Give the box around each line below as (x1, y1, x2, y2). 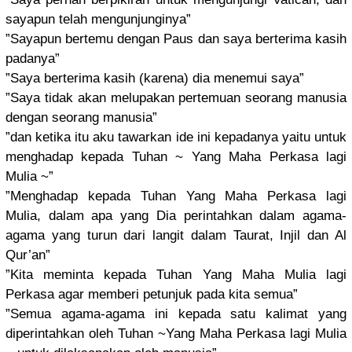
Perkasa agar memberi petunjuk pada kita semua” (5, 287, 298, 302)
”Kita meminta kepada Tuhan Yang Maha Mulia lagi (5, 267, 346, 283)
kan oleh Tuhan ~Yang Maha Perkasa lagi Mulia (63, 326, 346, 342)
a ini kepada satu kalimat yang (137, 306, 347, 322)
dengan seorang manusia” (5, 110, 157, 126)
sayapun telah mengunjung (5, 12, 162, 27)
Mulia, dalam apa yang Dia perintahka (5, 208, 245, 224)
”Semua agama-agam (5, 306, 137, 322)
